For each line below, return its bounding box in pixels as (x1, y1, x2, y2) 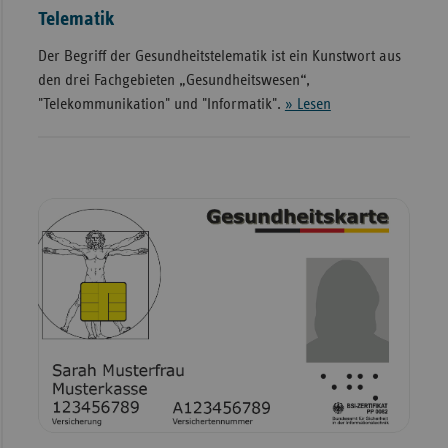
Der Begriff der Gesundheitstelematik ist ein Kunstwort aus (37, 48, 401, 65)
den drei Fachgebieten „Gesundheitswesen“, (37, 72, 310, 89)
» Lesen (284, 96, 331, 113)
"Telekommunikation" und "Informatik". (37, 96, 285, 113)
